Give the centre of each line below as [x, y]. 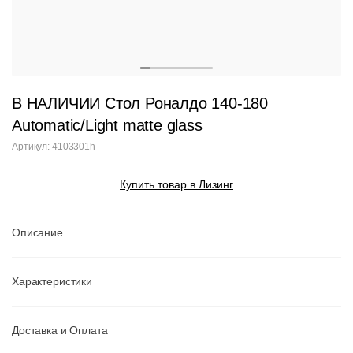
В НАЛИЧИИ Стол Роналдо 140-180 [140, 103]
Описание [37, 232]
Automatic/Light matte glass [107, 125]
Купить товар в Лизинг [176, 184]
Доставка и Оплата [60, 330]
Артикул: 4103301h [54, 147]
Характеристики [52, 281]
